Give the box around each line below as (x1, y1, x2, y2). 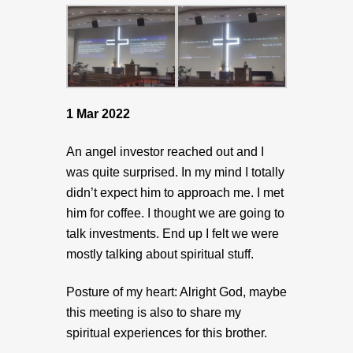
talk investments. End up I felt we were (66, 227, 279, 241)
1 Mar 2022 (66, 107, 130, 121)
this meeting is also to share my (66, 306, 241, 320)
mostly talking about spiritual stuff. (66, 247, 254, 262)
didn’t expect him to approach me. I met (66, 186, 284, 200)
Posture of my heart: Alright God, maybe (66, 285, 287, 299)
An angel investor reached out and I (66, 145, 264, 159)
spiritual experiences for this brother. (66, 326, 267, 340)
